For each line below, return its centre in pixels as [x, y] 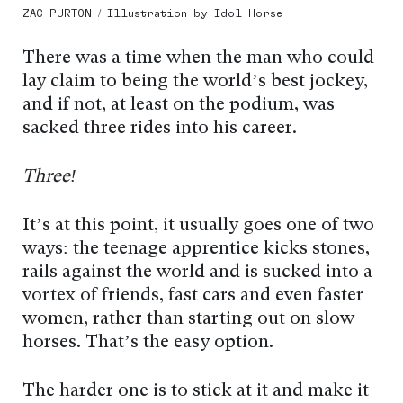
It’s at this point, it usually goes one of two [198, 225]
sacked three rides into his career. [160, 128]
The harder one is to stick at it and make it [196, 391]
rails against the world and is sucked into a [197, 272]
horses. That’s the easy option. [148, 342]
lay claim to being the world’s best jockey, [195, 81]
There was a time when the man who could [198, 58]
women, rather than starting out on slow [188, 319]
